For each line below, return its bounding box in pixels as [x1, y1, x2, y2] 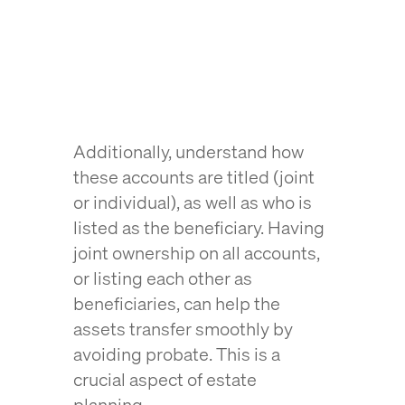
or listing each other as [72, 266, 252, 290]
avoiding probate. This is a [72, 342, 280, 366]
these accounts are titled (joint [72, 165, 315, 189]
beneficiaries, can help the [72, 291, 280, 316]
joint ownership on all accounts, [72, 240, 320, 265]
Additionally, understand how [72, 139, 304, 164]
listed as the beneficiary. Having [72, 215, 325, 240]
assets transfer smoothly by [72, 316, 293, 341]
